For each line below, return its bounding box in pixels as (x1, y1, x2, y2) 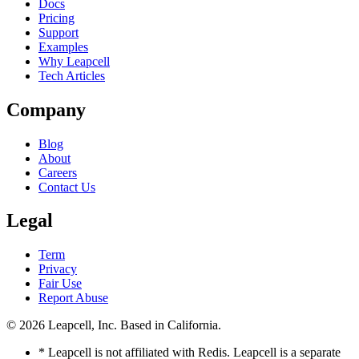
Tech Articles (38, 68, 105, 83)
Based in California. (120, 318, 221, 333)
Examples (38, 39, 88, 54)
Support (38, 25, 79, 39)
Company (6, 99, 86, 120)
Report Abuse (38, 291, 108, 305)
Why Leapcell (38, 54, 110, 68)
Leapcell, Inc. (45, 318, 120, 333)
